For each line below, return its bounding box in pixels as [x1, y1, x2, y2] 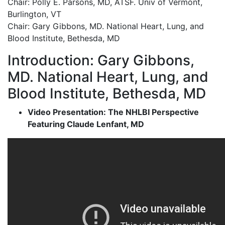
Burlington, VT [8, 9, 61, 19]
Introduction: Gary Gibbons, [8, 51, 194, 69]
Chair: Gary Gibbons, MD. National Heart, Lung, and [8, 21, 204, 31]
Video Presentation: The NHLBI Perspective [28, 106, 199, 117]
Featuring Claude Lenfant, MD [28, 119, 144, 129]
